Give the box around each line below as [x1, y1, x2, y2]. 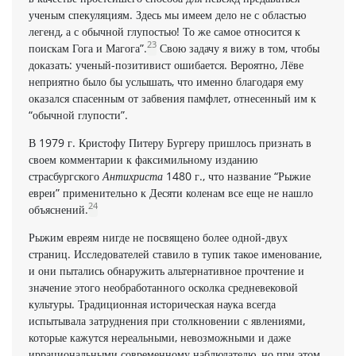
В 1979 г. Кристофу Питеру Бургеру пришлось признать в [29, 134, 311, 150]
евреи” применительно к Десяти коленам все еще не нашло [29, 184, 313, 200]
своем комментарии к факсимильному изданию [29, 151, 257, 167]
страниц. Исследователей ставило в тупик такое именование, [29, 246, 322, 261]
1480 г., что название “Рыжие [166, 168, 311, 184]
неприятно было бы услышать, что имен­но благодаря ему [29, 73, 304, 89]
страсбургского [29, 168, 103, 184]
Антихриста [103, 168, 166, 184]
